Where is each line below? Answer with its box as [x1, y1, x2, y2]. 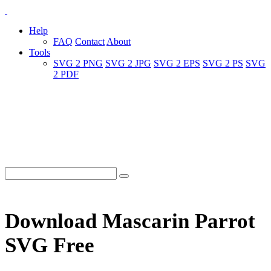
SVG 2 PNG [53, 58, 103, 68]
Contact [75, 36, 105, 47]
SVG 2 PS [203, 58, 243, 68]
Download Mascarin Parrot [5, 209, 255, 233]
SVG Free [5, 233, 94, 258]
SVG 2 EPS [154, 58, 200, 68]
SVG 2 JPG [105, 58, 151, 68]
